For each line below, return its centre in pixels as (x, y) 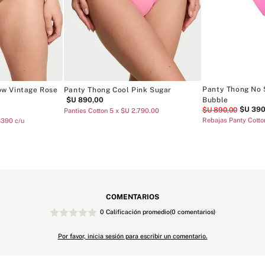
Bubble (215, 100)
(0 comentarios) (193, 211)
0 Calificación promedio (135, 211)
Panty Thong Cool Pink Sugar (117, 90)
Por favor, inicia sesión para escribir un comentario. (132, 236)
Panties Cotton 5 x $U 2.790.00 (111, 110)
